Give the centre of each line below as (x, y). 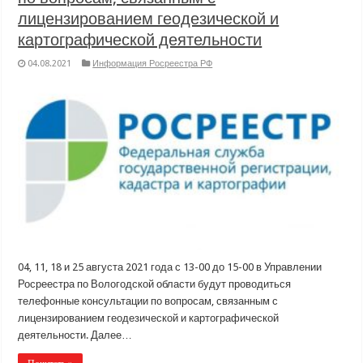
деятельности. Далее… (75, 335)
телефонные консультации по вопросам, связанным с (148, 301)
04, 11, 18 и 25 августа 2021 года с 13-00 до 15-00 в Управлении (170, 267)
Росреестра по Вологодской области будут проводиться (155, 284)
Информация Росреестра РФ (153, 63)
